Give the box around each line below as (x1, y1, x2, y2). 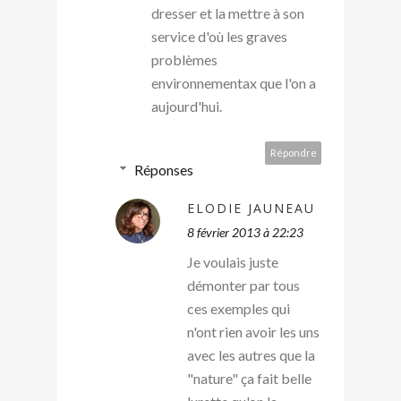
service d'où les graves (151, 27, 287, 45)
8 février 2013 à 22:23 (187, 224, 303, 240)
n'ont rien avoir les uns (187, 322, 320, 340)
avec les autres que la (187, 346, 315, 363)
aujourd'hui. (151, 97, 222, 115)
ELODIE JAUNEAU (187, 199, 315, 217)
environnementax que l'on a (151, 73, 316, 91)
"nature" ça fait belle (187, 369, 311, 387)
